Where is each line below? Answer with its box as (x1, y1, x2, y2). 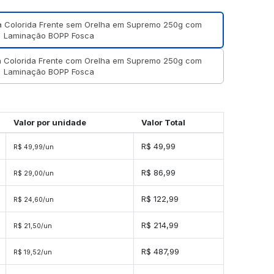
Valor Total (141, 117, 185, 128)
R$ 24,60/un (13, 196, 54, 204)
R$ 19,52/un (13, 248, 52, 257)
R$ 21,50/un (13, 222, 52, 231)
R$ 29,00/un (13, 169, 54, 178)
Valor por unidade (13, 117, 86, 128)
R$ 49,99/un (13, 143, 54, 152)
